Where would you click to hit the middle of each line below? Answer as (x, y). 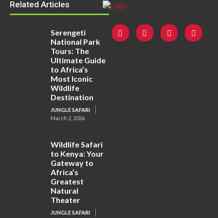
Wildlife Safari (77, 144)
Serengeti (68, 32)
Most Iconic (72, 79)
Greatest (67, 181)
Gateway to (72, 163)
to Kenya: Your (77, 154)
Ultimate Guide (78, 60)
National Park (76, 42)
